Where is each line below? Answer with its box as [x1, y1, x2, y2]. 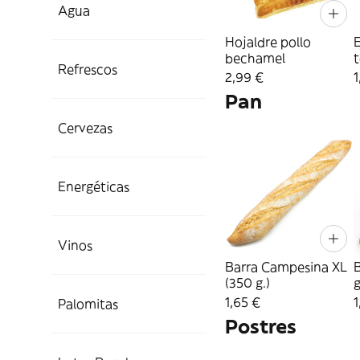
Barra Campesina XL [225, 259, 347, 275]
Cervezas [58, 120, 112, 136]
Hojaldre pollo [225, 34, 311, 50]
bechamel [225, 50, 285, 66]
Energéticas [58, 178, 129, 194]
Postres [225, 314, 297, 338]
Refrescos [58, 61, 117, 77]
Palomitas [58, 296, 118, 312]
